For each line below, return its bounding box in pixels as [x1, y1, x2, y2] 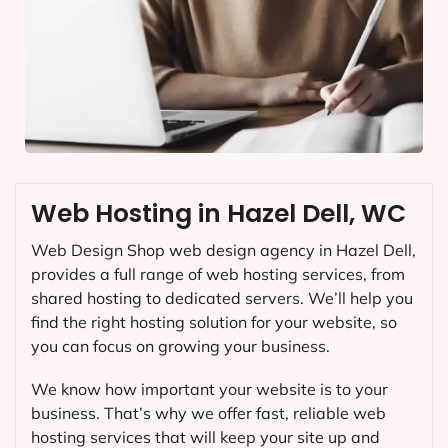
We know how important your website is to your [31, 378, 388, 399]
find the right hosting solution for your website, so [31, 311, 397, 332]
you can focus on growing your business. [31, 335, 330, 356]
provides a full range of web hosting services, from [31, 263, 405, 284]
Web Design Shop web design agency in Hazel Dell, [31, 239, 416, 260]
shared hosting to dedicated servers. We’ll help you [31, 287, 413, 308]
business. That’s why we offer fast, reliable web [31, 402, 386, 423]
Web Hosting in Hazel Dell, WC [31, 195, 406, 231]
